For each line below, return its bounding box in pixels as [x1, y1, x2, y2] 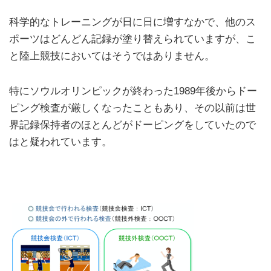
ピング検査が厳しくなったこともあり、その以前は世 [9, 102, 256, 114]
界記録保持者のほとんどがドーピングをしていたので [9, 119, 256, 131]
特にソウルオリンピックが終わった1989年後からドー [9, 85, 257, 97]
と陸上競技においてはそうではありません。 [9, 50, 215, 62]
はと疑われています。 [9, 135, 112, 148]
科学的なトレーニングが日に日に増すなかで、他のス [9, 16, 256, 28]
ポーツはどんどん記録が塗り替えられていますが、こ [9, 33, 256, 45]
